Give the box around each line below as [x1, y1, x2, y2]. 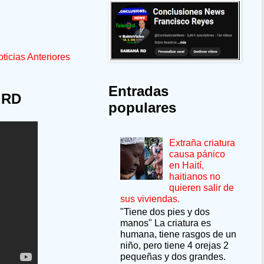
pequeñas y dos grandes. [120, 251, 226, 262]
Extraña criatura [169, 137, 236, 148]
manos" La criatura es [120, 217, 211, 228]
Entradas [108, 83, 169, 100]
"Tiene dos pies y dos [120, 206, 210, 217]
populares [108, 100, 176, 116]
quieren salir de [169, 182, 235, 193]
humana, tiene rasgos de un [120, 229, 236, 239]
